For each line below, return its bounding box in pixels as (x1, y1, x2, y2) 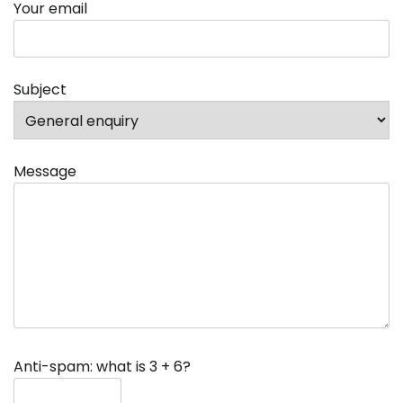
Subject (13, 79, 67, 101)
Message (13, 161, 76, 183)
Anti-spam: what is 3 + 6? (13, 356, 191, 378)
